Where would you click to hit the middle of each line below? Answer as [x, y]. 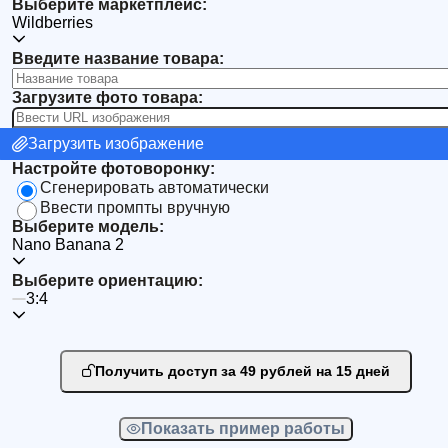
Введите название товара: [118, 58]
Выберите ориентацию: [107, 280]
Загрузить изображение [116, 143]
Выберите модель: [88, 226]
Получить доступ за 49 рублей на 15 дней [353, 370]
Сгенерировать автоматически [154, 187]
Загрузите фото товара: [107, 97]
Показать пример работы [243, 428]
